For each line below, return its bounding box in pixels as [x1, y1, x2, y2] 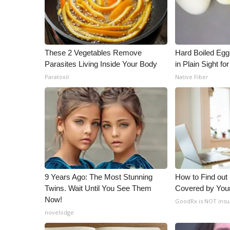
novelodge [45, 208, 74, 216]
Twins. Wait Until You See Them [45, 184, 151, 193]
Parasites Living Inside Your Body [45, 60, 157, 68]
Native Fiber [175, 73, 209, 81]
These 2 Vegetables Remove [45, 48, 142, 57]
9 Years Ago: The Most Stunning [45, 172, 152, 181]
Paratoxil [45, 73, 69, 81]
